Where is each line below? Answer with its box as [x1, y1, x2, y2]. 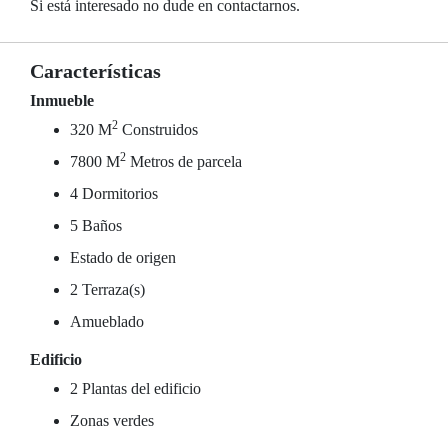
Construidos [118, 121, 198, 138]
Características [30, 60, 161, 82]
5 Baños [70, 217, 122, 234]
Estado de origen [70, 249, 176, 266]
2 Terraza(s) [70, 281, 145, 298]
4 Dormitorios [70, 185, 158, 202]
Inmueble [30, 92, 94, 109]
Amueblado [70, 313, 144, 330]
